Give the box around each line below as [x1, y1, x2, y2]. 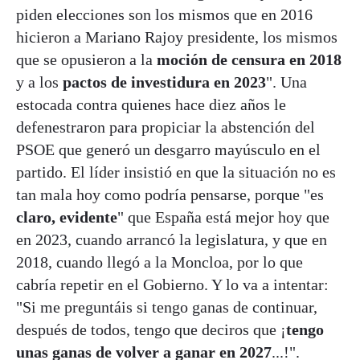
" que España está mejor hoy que [117, 207, 329, 226]
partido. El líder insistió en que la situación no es [16, 162, 336, 181]
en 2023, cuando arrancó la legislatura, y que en [16, 230, 327, 248]
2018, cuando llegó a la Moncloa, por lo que [16, 252, 303, 271]
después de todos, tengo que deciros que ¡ [16, 320, 286, 338]
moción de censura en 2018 [157, 50, 342, 68]
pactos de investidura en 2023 [63, 72, 266, 91]
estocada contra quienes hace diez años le [16, 95, 286, 113]
